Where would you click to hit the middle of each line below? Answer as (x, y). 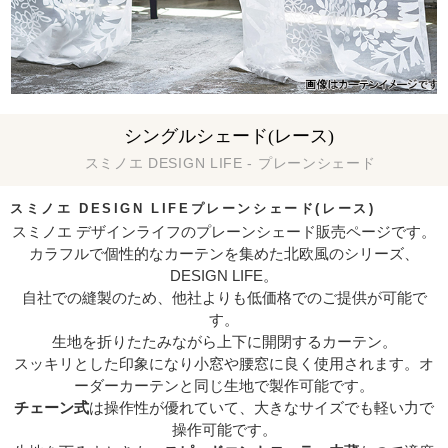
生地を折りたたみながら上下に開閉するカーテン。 (224, 342)
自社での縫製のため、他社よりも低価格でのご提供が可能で (224, 298)
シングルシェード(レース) (229, 136)
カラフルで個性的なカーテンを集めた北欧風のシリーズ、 (224, 254)
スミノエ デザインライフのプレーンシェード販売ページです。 (224, 232)
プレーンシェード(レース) (283, 209)
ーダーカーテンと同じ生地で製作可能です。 (224, 386)
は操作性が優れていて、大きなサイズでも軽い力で (261, 408)
